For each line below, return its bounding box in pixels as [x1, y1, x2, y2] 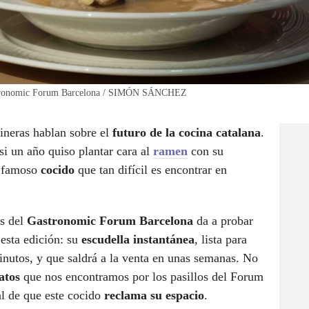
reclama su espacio [104, 288, 204, 303]
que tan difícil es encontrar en [74, 163, 227, 177]
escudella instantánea [81, 232, 195, 247]
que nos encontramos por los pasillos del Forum [23, 270, 263, 284]
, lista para [195, 232, 247, 247]
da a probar [193, 214, 253, 228]
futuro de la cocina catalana [109, 126, 261, 140]
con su [188, 144, 223, 159]
